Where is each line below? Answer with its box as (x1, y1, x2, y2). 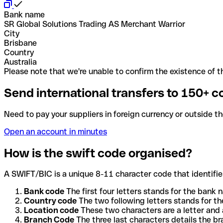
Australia (4, 57, 37, 67)
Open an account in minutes (4, 126, 107, 136)
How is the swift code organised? (4, 146, 192, 160)
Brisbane (4, 38, 37, 48)
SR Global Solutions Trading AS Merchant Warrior (4, 19, 185, 29)
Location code (24, 206, 79, 216)
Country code (24, 196, 77, 206)
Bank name (4, 9, 45, 19)
